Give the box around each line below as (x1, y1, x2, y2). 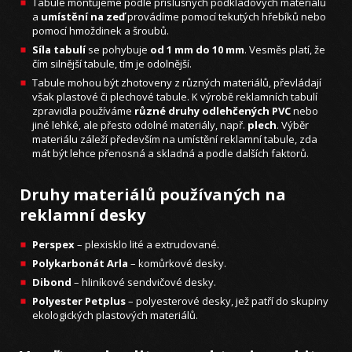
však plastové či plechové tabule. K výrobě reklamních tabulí (32, 90, 317, 104)
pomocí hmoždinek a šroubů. (32, 24, 169, 38)
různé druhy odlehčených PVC (134, 104, 291, 119)
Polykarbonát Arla (32, 256, 128, 271)
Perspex (32, 237, 75, 252)
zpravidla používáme (32, 104, 134, 119)
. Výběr (277, 118, 309, 133)
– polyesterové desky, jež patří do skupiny (126, 294, 328, 309)
